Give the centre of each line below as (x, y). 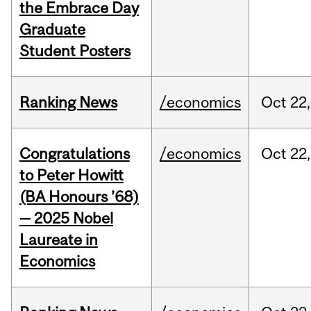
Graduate (52, 30)
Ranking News (68, 102)
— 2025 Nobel (66, 218)
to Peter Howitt (71, 175)
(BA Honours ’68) (79, 197)
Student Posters (75, 51)
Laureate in (58, 240)
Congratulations (74, 154)
